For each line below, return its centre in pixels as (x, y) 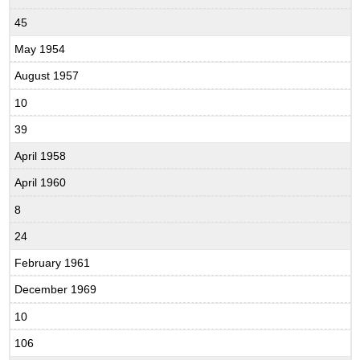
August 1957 (47, 76)
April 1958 (41, 155)
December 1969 (56, 290)
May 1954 (40, 49)
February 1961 (53, 262)
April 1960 (41, 183)
